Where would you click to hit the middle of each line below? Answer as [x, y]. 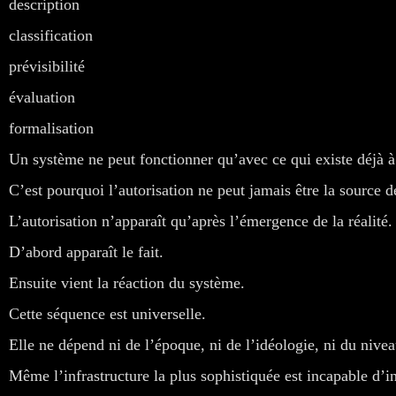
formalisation [51, 128]
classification [51, 35]
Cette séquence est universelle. [107, 313]
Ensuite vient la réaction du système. [127, 282]
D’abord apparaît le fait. [86, 251]
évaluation [42, 97]
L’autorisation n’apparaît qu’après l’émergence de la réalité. [201, 221]
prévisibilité [47, 66]
